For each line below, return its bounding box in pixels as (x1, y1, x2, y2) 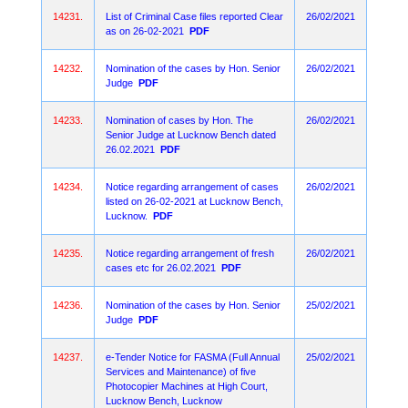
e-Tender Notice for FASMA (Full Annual (106, 352, 280, 362)
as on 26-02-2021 (106, 25, 184, 36)
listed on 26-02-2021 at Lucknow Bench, (106, 196, 283, 207)
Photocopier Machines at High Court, (106, 381, 268, 392)
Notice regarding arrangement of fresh (106, 248, 274, 259)
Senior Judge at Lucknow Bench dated (106, 129, 276, 140)
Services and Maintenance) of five (106, 366, 256, 377)
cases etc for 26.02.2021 (106, 262, 216, 273)
